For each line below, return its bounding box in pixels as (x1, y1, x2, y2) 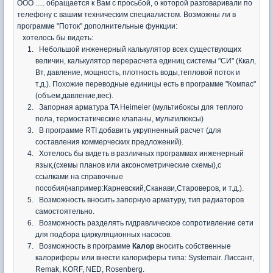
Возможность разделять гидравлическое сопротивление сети (35, 219, 253, 227)
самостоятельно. (35, 207, 94, 215)
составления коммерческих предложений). (35, 138, 183, 146)
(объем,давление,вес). (35, 91, 113, 99)
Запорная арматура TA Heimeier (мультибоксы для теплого (35, 103, 243, 111)
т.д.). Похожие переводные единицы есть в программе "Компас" (35, 80, 256, 88)
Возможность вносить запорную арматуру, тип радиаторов (35, 196, 244, 204)
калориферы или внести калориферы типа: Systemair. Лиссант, (35, 253, 254, 261)
